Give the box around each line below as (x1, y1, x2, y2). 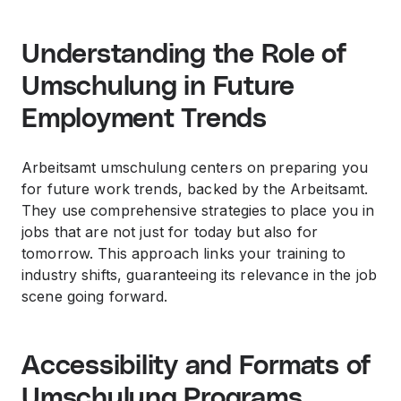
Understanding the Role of (21, 41, 347, 68)
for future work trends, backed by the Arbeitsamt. (21, 180, 369, 198)
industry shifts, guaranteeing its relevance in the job (21, 266, 378, 284)
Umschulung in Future (21, 73, 295, 100)
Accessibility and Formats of (21, 353, 372, 380)
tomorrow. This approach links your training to (21, 244, 346, 262)
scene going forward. (21, 287, 168, 305)
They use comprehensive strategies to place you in (21, 201, 375, 219)
